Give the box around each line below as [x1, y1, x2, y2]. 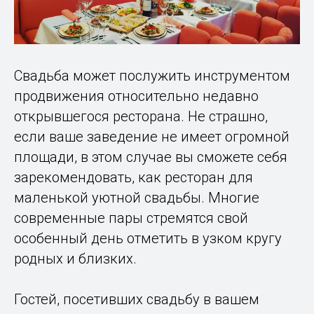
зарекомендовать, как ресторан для [14, 169, 253, 186]
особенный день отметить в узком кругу [14, 230, 282, 247]
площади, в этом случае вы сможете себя [14, 149, 287, 166]
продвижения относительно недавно [14, 88, 259, 105]
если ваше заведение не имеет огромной [14, 128, 289, 146]
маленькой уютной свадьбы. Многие [14, 189, 259, 207]
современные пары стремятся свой [14, 210, 248, 227]
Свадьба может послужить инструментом [14, 67, 290, 85]
